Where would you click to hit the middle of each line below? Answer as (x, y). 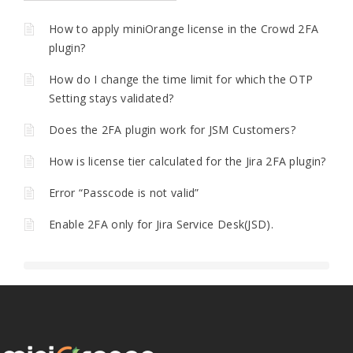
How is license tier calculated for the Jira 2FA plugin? (188, 161)
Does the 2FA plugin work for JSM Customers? (172, 129)
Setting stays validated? (111, 98)
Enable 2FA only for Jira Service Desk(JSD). (161, 224)
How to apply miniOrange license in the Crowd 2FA (184, 28)
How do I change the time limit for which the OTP (181, 79)
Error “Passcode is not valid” (124, 192)
